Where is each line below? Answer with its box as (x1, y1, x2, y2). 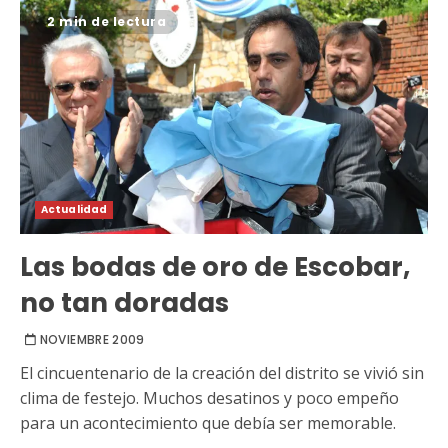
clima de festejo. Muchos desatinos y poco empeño (20, 386, 399, 409)
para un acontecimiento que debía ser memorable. (20, 411, 396, 434)
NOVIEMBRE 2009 (39, 330, 145, 348)
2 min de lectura (47, 13, 166, 31)
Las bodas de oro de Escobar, (20, 248, 410, 285)
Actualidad (41, 201, 107, 217)
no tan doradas (20, 284, 229, 321)
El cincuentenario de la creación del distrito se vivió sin (20, 361, 424, 384)
